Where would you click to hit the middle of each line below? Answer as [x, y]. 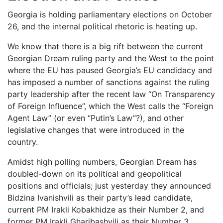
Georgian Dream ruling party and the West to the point [111, 58]
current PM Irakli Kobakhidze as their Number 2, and [106, 210]
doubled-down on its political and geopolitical [95, 174]
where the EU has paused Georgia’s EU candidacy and [110, 70]
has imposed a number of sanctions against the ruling [109, 82]
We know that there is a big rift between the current [105, 47]
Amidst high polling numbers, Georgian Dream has [102, 162]
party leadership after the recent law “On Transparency [111, 94]
